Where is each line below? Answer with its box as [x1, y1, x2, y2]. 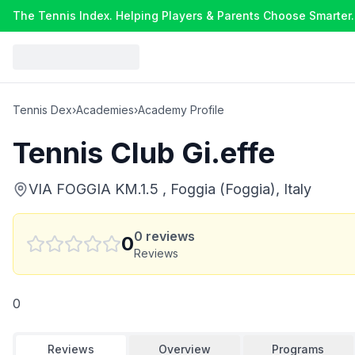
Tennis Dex [13, 103, 72, 116]
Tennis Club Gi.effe [13, 136, 275, 170]
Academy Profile [138, 103, 224, 116]
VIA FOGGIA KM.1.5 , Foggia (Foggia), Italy [29, 181, 311, 197]
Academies [76, 103, 134, 116]
